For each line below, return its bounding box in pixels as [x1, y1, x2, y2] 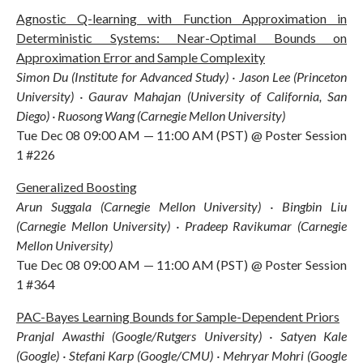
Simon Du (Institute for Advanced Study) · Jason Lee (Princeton [16, 68, 347, 84]
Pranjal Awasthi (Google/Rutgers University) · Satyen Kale [16, 327, 347, 344]
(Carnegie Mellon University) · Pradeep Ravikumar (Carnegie [16, 217, 347, 233]
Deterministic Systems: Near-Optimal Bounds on [16, 29, 347, 45]
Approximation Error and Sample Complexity [16, 49, 265, 65]
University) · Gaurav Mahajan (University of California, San [16, 88, 347, 104]
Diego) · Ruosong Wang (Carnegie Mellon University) [16, 107, 285, 123]
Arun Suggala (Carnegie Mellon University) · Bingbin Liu [16, 198, 347, 214]
